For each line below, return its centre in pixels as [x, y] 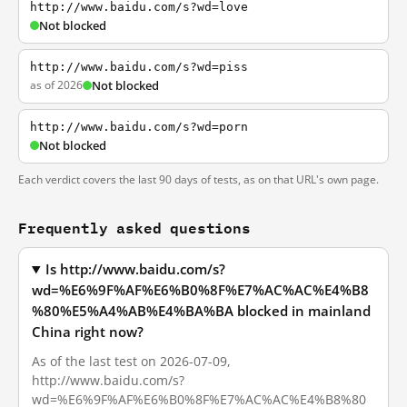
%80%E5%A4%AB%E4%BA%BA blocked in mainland [201, 311]
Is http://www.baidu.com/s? [136, 269]
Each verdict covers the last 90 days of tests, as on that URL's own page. [199, 179]
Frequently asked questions [134, 228]
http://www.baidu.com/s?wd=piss [139, 67]
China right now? [88, 332]
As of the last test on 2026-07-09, [131, 361]
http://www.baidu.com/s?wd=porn [139, 127]
